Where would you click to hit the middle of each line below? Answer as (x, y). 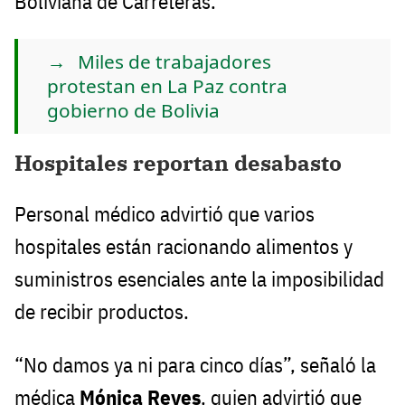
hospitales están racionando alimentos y (184, 246)
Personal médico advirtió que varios (165, 213)
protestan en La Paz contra (167, 85)
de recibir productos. (102, 311)
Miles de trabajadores (174, 61)
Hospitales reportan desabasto (178, 162)
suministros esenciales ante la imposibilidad (199, 278)
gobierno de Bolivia (133, 110)
